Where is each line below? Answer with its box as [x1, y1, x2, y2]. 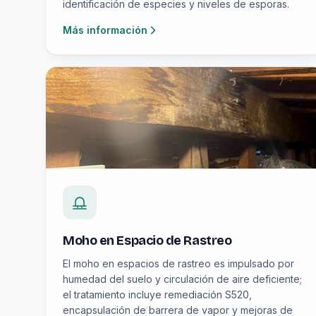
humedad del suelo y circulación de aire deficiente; [63, 273, 302, 285]
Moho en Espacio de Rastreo [63, 233, 232, 248]
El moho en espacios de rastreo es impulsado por [63, 257, 294, 269]
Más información [63, 24, 147, 36]
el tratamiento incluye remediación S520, [63, 288, 252, 300]
